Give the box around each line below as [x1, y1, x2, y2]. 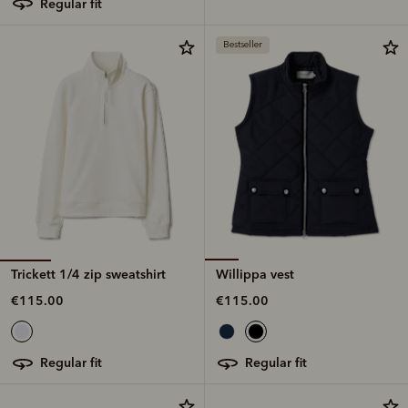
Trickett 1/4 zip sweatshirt [11, 266, 166, 283]
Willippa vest [216, 266, 294, 283]
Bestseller [223, 38, 262, 50]
